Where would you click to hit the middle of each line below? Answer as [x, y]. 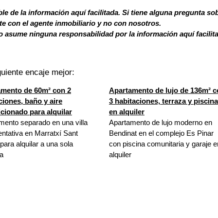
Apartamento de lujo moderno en [160, 122]
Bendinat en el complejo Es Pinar [161, 133]
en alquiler [127, 112]
